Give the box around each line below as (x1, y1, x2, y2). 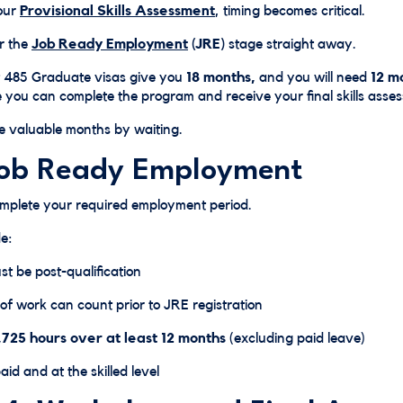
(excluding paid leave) (226, 331, 365, 345)
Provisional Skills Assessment (20, 4, 215, 18)
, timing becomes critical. (215, 4, 365, 18)
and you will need (255, 70, 371, 85)
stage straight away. (225, 37, 356, 51)
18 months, (186, 70, 255, 85)
